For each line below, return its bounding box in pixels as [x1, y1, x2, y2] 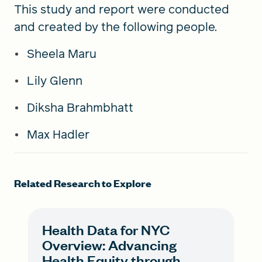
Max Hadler [27, 126, 92, 143]
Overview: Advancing [42, 235, 177, 254]
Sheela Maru [27, 45, 96, 62]
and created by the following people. [14, 18, 217, 35]
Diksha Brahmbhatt [27, 99, 136, 116]
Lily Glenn [27, 72, 82, 89]
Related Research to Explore [14, 175, 151, 190]
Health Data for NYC [42, 220, 170, 239]
